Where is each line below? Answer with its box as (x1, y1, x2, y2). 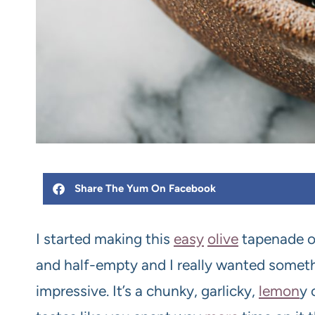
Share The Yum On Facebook (75, 181, 216, 195)
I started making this (36, 229, 174, 247)
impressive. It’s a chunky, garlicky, (36, 281, 259, 300)
